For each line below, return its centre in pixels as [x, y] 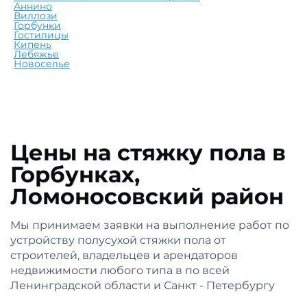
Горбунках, [75, 175]
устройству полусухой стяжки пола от [118, 241]
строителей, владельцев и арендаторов [124, 256]
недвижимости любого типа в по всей [120, 271]
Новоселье [42, 64]
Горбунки [37, 26]
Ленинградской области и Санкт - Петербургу [143, 286]
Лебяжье [36, 54]
